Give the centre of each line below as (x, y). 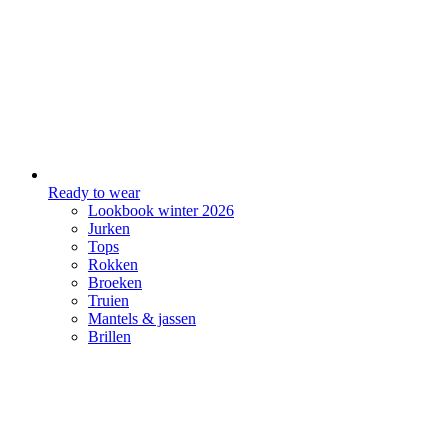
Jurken (109, 228)
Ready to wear (94, 192)
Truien (108, 300)
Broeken (115, 282)
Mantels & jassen (142, 318)
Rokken (113, 264)
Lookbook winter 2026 (161, 210)
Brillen (109, 336)
